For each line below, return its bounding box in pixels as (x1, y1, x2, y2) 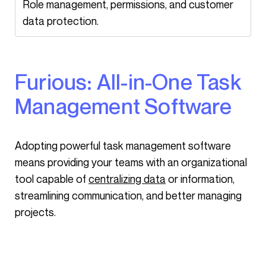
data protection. (23, 14, 99, 27)
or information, (166, 172, 235, 185)
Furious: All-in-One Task (15, 69, 27, 94)
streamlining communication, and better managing (15, 189, 242, 202)
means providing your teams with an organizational (15, 156, 247, 169)
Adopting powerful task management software (15, 139, 22, 152)
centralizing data (88, 172, 166, 185)
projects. (15, 205, 56, 218)
